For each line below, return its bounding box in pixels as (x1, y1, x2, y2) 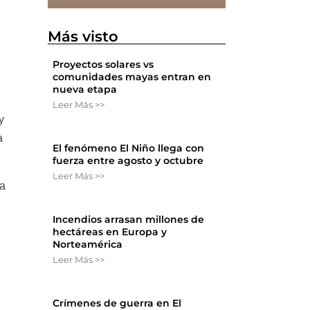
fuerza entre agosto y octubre (53, 154, 204, 167)
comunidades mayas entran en (53, 71, 212, 84)
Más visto (48, 28, 119, 46)
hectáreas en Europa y (53, 226, 167, 239)
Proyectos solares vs (53, 58, 154, 71)
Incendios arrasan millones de (53, 213, 205, 226)
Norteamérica (53, 238, 123, 251)
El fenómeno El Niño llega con (53, 142, 205, 155)
